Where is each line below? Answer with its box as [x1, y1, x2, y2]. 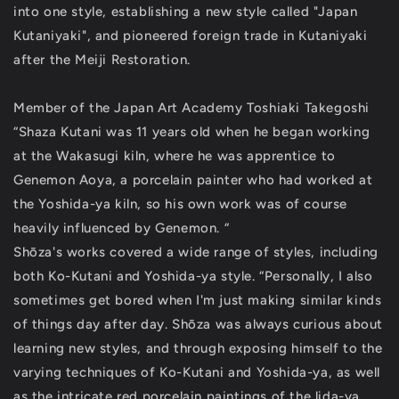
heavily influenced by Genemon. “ [13, 220, 230, 236]
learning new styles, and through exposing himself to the [13, 340, 383, 356]
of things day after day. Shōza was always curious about [13, 316, 384, 332]
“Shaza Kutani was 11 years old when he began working [13, 124, 370, 140]
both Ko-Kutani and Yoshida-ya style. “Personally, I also [13, 268, 373, 284]
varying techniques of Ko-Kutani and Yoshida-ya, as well [13, 364, 381, 380]
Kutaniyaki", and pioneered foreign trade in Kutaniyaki [13, 28, 368, 44]
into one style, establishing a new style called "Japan [13, 4, 358, 20]
